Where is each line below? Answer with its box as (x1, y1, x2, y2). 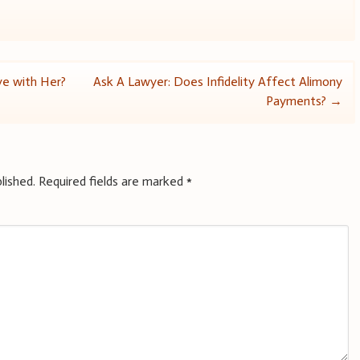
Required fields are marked (39, 174, 187, 190)
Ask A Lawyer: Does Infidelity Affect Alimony (92, 74, 342, 90)
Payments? (265, 93, 329, 109)
